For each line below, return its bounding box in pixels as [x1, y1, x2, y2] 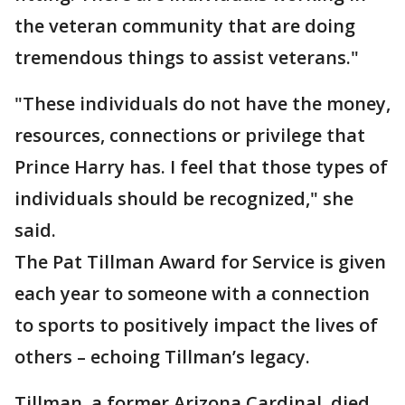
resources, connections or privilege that [14, 123, 365, 148]
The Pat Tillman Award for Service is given [14, 250, 386, 275]
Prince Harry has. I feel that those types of [14, 155, 388, 180]
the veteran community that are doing [14, 14, 355, 39]
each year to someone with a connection [14, 281, 370, 306]
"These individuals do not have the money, [14, 91, 391, 117]
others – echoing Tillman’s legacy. [14, 344, 315, 370]
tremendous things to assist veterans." [14, 45, 359, 71]
